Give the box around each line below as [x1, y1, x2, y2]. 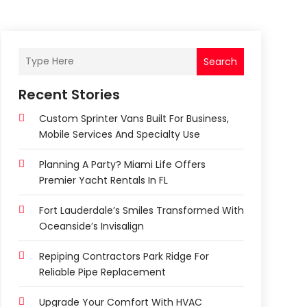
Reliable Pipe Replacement [38, 265, 166, 279]
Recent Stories [18, 84, 120, 104]
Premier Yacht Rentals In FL [38, 173, 168, 187]
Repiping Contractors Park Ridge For [38, 249, 209, 263]
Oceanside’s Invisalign [38, 219, 144, 233]
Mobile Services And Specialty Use [38, 127, 200, 141]
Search [203, 54, 237, 69]
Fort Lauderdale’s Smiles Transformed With [38, 203, 244, 217]
